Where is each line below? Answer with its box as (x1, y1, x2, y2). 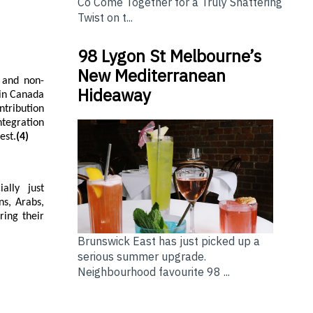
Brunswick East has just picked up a (77, 233, 260, 248)
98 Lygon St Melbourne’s (77, 45, 261, 68)
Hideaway (77, 84, 151, 107)
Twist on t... (77, 10, 133, 25)
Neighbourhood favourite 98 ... (77, 264, 230, 279)
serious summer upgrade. (77, 249, 206, 263)
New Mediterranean (77, 64, 226, 87)
